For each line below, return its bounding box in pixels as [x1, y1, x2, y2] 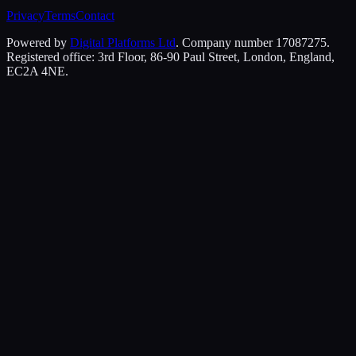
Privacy [6, 9, 44, 23]
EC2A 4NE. [6, 64, 68, 79]
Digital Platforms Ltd [70, 36, 176, 50]
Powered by [6, 36, 70, 50]
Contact [75, 9, 114, 23]
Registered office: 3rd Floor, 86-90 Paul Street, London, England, [6, 50, 335, 64]
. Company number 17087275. [176, 36, 330, 50]
